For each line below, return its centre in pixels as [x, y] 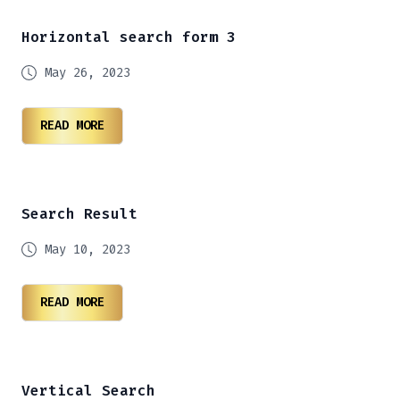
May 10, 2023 [87, 250]
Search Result [79, 214]
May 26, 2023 [87, 73]
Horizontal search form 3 [129, 37]
